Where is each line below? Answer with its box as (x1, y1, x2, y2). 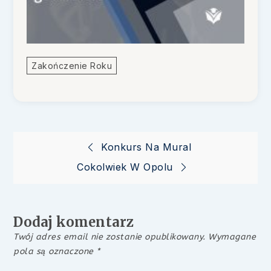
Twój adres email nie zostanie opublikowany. (13, 231, 206, 242)
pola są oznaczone (13, 246, 97, 256)
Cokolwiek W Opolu (77, 160, 173, 173)
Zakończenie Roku (31, 60, 113, 71)
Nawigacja (13, 136, 145, 168)
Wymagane (208, 231, 256, 242)
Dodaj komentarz (13, 213, 134, 230)
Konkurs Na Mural (101, 140, 191, 153)
